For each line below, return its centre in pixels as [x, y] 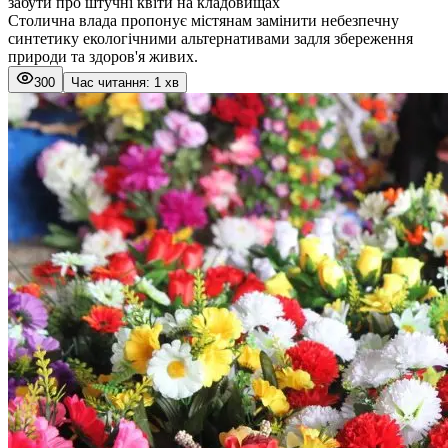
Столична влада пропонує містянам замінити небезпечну [203, 20]
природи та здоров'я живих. [103, 56]
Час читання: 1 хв [125, 82]
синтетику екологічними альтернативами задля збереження [210, 38]
